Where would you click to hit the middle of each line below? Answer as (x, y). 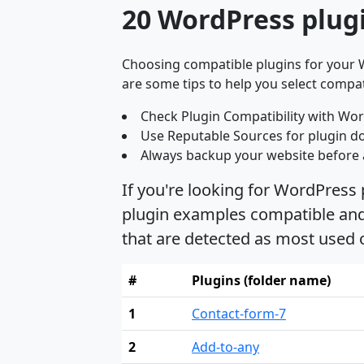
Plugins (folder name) (261, 281)
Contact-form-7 (239, 314)
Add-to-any (225, 347)
